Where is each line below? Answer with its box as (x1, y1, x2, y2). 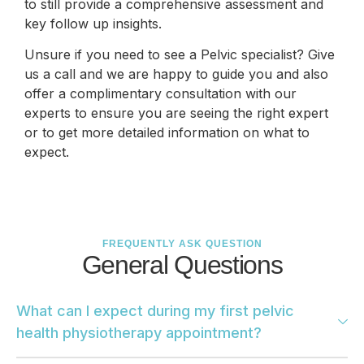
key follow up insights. (24, 15, 162, 32)
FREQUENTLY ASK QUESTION (102, 238, 262, 250)
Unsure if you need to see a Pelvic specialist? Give (24, 45, 335, 63)
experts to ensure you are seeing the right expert (24, 104, 328, 121)
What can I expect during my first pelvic (16, 302, 294, 320)
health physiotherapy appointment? (16, 324, 262, 342)
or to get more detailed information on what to (24, 123, 310, 141)
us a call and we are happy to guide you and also (24, 65, 328, 82)
